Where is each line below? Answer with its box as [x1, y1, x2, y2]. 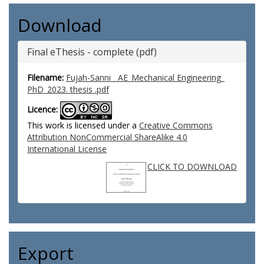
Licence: [27, 104, 58, 115]
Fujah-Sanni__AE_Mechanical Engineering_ [66, 72, 225, 83]
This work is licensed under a [27, 120, 139, 131]
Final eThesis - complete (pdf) [27, 45, 157, 58]
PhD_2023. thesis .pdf [27, 84, 109, 95]
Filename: [27, 72, 64, 83]
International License [27, 143, 107, 154]
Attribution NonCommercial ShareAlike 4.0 [27, 131, 187, 143]
